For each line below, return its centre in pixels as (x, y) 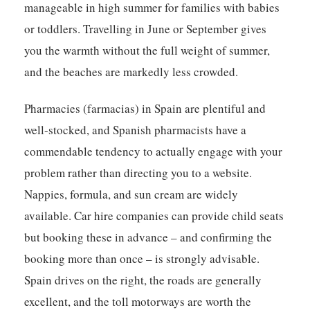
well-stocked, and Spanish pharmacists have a (136, 130)
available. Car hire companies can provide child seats (154, 216)
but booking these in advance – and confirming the (148, 237)
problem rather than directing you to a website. (138, 173)
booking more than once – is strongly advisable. (142, 259)
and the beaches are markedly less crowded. (131, 72)
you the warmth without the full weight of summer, (147, 51)
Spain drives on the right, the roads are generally (143, 280)
